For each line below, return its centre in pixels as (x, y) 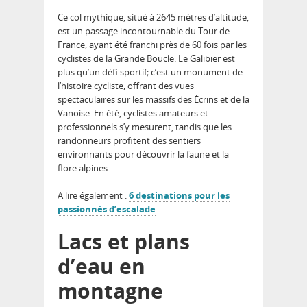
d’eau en (101, 266)
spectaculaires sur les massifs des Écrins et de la (153, 99)
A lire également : (93, 195)
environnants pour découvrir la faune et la (143, 154)
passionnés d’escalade (107, 209)
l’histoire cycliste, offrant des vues (126, 85)
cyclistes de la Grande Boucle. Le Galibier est (146, 58)
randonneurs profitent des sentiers (129, 140)
